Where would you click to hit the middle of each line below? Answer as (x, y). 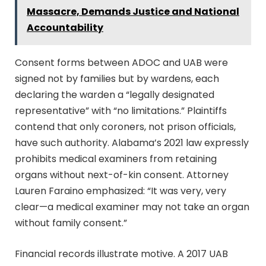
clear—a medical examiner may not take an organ (132, 207)
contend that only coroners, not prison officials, (125, 126)
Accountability (65, 27)
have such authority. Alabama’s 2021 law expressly (132, 142)
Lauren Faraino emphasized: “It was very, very (121, 191)
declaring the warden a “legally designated (115, 94)
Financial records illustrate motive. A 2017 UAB (121, 254)
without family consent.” (71, 223)
